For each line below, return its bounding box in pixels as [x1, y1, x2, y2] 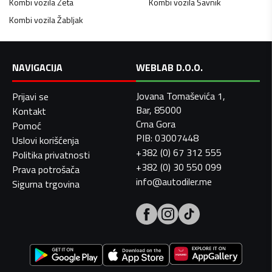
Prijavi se [12, 89, 49, 104]
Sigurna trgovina [12, 177, 80, 192]
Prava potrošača [12, 162, 80, 177]
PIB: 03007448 [136, 131, 199, 146]
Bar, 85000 [136, 103, 182, 118]
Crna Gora [136, 117, 175, 132]
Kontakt [12, 104, 46, 119]
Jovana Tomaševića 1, [136, 89, 225, 104]
